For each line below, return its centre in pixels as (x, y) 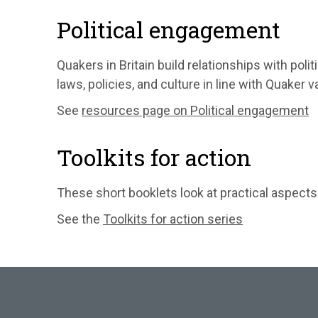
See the (80, 219)
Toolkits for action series (173, 219)
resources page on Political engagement (195, 110)
